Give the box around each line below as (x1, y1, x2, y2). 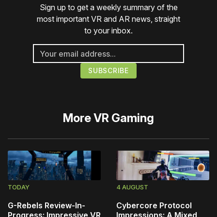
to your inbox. (84, 26, 133, 36)
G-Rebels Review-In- (8, 200, 85, 210)
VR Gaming (93, 111, 154, 125)
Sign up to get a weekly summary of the (39, 2, 178, 13)
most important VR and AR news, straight (37, 14, 180, 24)
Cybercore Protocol (116, 200, 192, 210)
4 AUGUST (116, 183, 148, 191)
